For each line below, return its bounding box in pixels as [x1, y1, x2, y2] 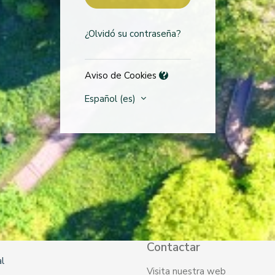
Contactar [147, 239, 200, 255]
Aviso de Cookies [84, 69, 159, 82]
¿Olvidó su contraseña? [84, 28, 181, 41]
